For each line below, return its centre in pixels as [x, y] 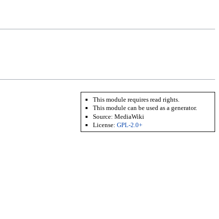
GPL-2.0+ [130, 125]
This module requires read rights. [136, 99]
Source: [104, 116]
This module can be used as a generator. [145, 108]
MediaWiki [130, 116]
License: [105, 125]
